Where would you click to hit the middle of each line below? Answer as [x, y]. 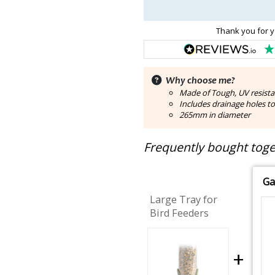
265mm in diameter [215, 114]
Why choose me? [200, 81]
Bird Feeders [179, 213]
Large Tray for [183, 200]
